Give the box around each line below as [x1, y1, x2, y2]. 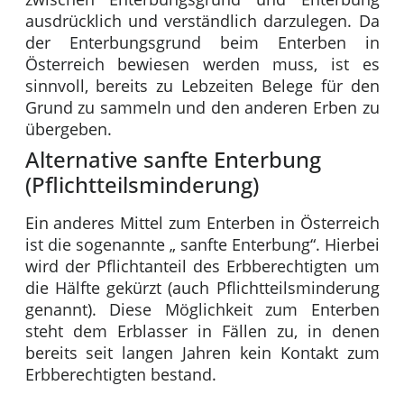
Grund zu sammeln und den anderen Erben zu [24, 96, 380, 119]
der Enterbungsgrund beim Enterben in [24, 32, 380, 54]
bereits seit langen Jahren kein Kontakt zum [24, 342, 380, 364]
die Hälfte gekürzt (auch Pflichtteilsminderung [24, 277, 380, 299]
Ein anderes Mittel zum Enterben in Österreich [24, 212, 380, 234]
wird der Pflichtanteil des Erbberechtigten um [24, 255, 380, 278]
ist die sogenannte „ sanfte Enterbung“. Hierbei [24, 234, 380, 256]
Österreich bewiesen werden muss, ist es [24, 53, 380, 76]
